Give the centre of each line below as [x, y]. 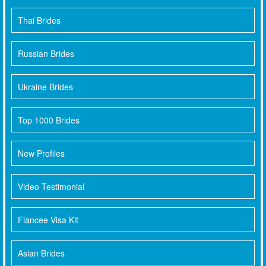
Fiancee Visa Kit [48, 220]
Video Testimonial [51, 187]
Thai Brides [39, 20]
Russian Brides [46, 54]
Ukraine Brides [45, 87]
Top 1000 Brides [49, 120]
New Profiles [41, 153]
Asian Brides [41, 253]
